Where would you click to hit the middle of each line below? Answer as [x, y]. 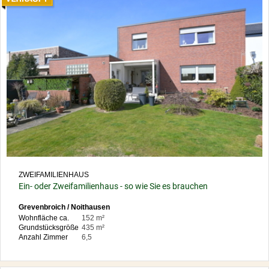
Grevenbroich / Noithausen [64, 207]
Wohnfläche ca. [44, 218]
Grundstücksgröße [49, 227]
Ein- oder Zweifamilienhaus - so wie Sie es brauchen [113, 186]
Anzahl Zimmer [43, 237]
